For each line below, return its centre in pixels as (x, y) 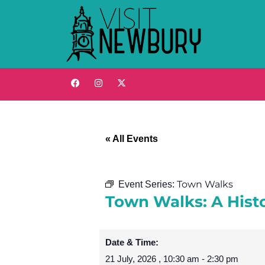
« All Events (132, 139)
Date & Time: (132, 243)
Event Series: (148, 185)
